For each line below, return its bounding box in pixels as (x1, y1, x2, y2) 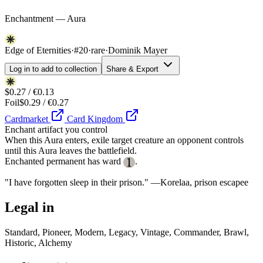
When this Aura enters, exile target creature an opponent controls (5, 135, 244, 146)
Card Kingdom (65, 114, 125, 124)
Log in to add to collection (9, 65, 97, 74)
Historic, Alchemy (5, 238, 72, 248)
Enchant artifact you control (5, 124, 107, 135)
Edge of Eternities (5, 45, 71, 56)
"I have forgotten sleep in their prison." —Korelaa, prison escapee (5, 177, 248, 188)
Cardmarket (5, 114, 50, 124)
